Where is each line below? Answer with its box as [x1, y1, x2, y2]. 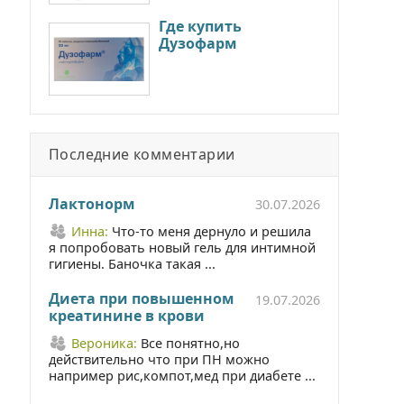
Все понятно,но [141, 334, 240, 352]
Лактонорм [49, 193, 134, 214]
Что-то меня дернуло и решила [112, 222, 311, 240]
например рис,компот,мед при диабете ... [49, 366, 316, 384]
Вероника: [71, 334, 141, 352]
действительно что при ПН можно [49, 350, 270, 368]
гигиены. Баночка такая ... [49, 254, 216, 272]
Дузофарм [159, 33, 236, 53]
